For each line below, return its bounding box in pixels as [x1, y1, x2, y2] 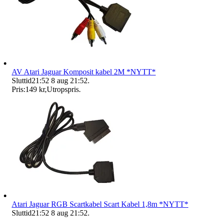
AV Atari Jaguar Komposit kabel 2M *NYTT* [12, 67, 156, 76]
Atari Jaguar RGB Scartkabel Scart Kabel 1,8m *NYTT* [12, 200, 188, 208]
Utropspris [47, 85, 79, 93]
